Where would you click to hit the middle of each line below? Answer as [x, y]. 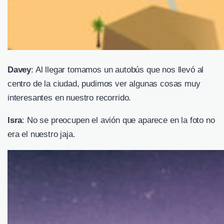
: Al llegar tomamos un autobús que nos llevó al [117, 70]
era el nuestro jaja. [41, 134]
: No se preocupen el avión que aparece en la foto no [118, 120]
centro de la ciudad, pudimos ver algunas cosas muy [104, 84]
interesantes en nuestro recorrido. [69, 98]
